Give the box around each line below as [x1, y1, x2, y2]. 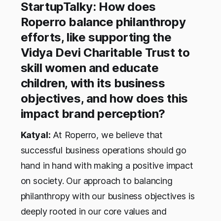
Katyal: [20, 129, 51, 140]
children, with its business [20, 75, 165, 90]
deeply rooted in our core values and [20, 206, 167, 217]
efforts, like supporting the [20, 30, 172, 44]
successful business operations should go [20, 145, 187, 155]
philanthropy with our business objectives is [20, 190, 195, 201]
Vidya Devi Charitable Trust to [20, 45, 190, 60]
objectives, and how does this [20, 91, 188, 106]
